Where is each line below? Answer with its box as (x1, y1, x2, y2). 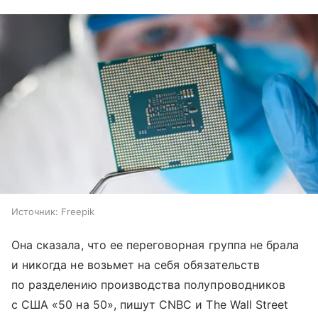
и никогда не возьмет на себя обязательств (11, 257, 260, 272)
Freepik (61, 205, 94, 217)
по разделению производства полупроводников (11, 277, 286, 292)
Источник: (11, 205, 58, 217)
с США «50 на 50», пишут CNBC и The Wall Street (11, 297, 289, 312)
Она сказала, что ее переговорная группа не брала (11, 237, 300, 252)
